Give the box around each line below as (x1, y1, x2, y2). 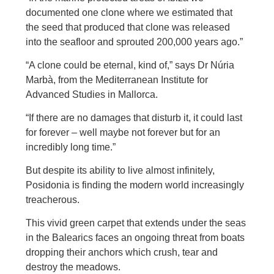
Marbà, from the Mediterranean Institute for (26, 75, 209, 85)
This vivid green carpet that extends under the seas (26, 218, 246, 228)
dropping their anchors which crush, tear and (26, 247, 218, 257)
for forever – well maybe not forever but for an (26, 127, 221, 138)
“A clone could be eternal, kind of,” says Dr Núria (26, 60, 235, 70)
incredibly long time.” (26, 142, 116, 152)
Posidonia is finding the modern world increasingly (26, 180, 245, 190)
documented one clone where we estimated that (26, 7, 233, 18)
